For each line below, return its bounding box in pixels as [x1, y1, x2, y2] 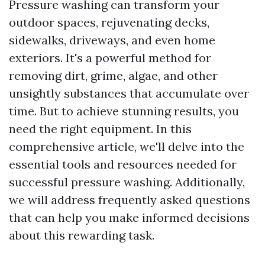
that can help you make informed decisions [9, 210, 250, 225]
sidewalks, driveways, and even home [9, 33, 215, 47]
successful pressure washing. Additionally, [9, 174, 245, 189]
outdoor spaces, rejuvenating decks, [9, 15, 209, 30]
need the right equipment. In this [9, 121, 192, 136]
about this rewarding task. [9, 228, 154, 243]
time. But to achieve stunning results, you [9, 104, 239, 118]
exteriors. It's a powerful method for [9, 50, 211, 65]
